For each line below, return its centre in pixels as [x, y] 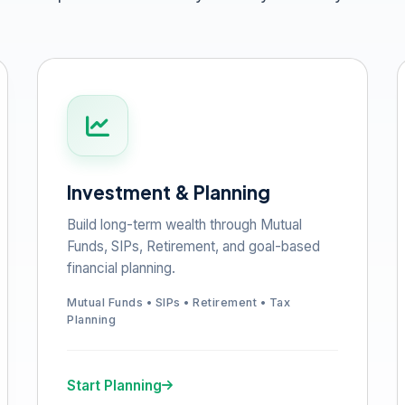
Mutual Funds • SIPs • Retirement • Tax [179, 302]
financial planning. [122, 268]
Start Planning [115, 386]
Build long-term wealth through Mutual [185, 225]
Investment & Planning [169, 192]
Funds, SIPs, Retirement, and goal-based [194, 246]
